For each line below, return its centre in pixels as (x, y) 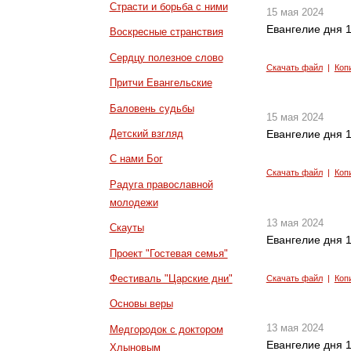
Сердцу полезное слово (166, 57)
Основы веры (141, 304)
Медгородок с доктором (166, 329)
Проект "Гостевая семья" (168, 253)
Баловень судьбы (152, 108)
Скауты (127, 228)
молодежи (134, 202)
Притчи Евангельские (161, 83)
